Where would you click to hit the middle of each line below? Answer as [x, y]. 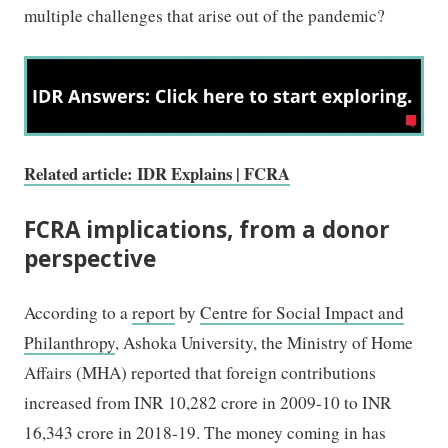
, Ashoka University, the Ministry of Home [264, 342]
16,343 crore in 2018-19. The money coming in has [205, 432]
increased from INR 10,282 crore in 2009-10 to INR [208, 402]
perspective [90, 259]
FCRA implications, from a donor [207, 230]
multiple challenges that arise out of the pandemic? [205, 15]
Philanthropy [70, 342]
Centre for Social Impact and [302, 312]
